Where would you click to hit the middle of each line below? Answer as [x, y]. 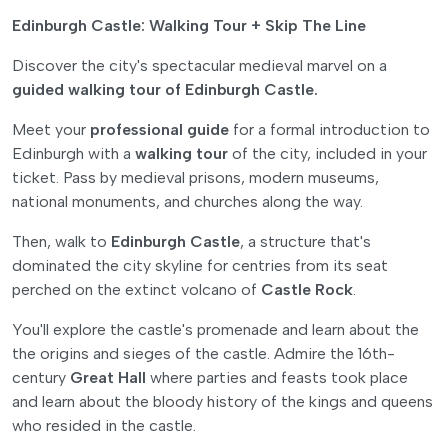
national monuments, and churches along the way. [187, 201]
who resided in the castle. [104, 425]
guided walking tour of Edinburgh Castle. [165, 89]
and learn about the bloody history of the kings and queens [222, 401]
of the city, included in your [327, 153]
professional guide [159, 129]
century [41, 377]
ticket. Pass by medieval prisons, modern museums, [195, 177]
